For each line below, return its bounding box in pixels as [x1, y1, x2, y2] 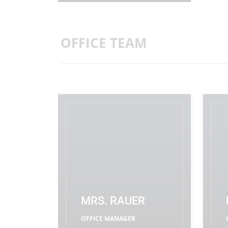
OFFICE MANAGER [81, 214, 135, 223]
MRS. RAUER [81, 194, 145, 207]
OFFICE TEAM [61, 34, 147, 52]
